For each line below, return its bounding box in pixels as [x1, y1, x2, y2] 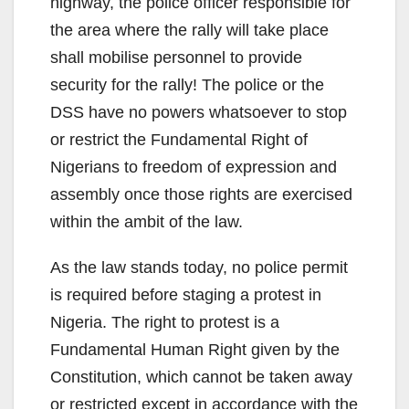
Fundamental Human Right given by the [50, 341, 340, 360]
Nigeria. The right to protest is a [50, 313, 279, 332]
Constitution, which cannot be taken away [50, 368, 352, 387]
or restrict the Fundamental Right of [50, 131, 308, 150]
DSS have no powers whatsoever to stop [50, 103, 347, 122]
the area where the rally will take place [50, 21, 329, 40]
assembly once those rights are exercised [50, 185, 352, 204]
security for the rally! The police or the [50, 76, 324, 95]
